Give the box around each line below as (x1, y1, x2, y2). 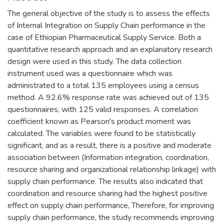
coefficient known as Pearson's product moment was (7, 115, 191, 127)
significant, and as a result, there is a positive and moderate (7, 139, 211, 151)
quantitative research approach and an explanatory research (7, 43, 212, 55)
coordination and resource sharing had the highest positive (7, 187, 207, 199)
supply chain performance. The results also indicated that (7, 175, 203, 187)
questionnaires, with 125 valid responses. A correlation (7, 103, 198, 115)
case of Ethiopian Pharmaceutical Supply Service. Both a (7, 31, 201, 43)
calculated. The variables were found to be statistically (7, 127, 195, 139)
